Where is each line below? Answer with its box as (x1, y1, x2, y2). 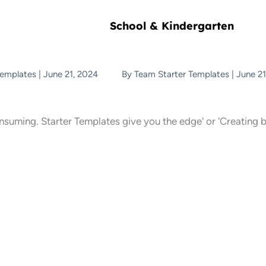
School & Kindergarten (110, 18, 234, 33)
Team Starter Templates (134, 68, 232, 80)
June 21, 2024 (43, 68, 98, 80)
